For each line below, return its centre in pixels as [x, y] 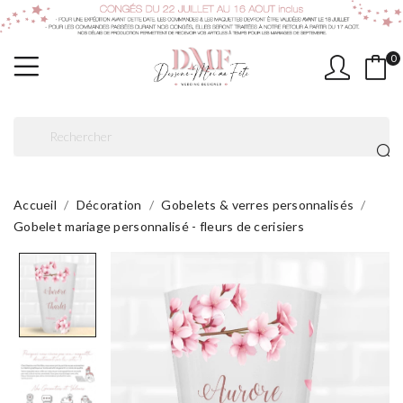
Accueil [35, 204]
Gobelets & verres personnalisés [258, 204]
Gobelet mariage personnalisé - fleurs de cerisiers [159, 226]
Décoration [109, 204]
